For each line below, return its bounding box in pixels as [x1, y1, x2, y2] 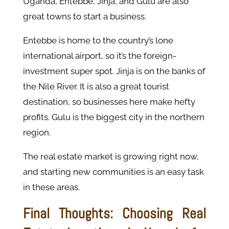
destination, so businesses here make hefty [22, 97, 195, 107]
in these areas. [22, 182, 82, 193]
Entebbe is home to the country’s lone [22, 35, 173, 46]
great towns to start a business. [22, 11, 148, 22]
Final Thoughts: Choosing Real [22, 204, 207, 223]
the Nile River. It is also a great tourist [22, 81, 169, 92]
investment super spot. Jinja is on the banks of [22, 66, 205, 77]
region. [22, 127, 53, 138]
